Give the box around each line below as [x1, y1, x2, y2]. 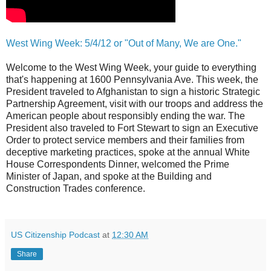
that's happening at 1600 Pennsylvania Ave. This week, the [6, 74, 258, 85]
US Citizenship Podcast [11, 229, 100, 240]
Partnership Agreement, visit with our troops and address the [6, 98, 263, 109]
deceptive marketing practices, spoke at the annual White [6, 146, 250, 157]
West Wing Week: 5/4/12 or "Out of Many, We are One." [6, 38, 241, 48]
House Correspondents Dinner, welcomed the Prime [6, 158, 229, 169]
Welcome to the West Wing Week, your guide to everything [6, 62, 256, 73]
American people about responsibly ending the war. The [6, 110, 245, 121]
